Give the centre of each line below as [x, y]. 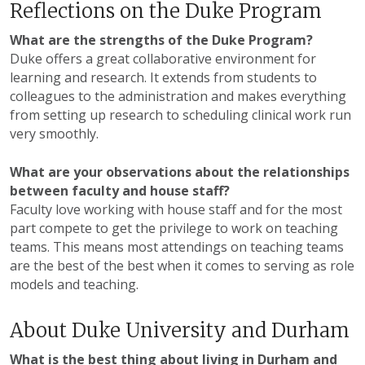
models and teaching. [74, 285]
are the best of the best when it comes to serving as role [182, 266]
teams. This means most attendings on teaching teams [177, 247]
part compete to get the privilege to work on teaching [174, 229]
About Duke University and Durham [180, 331]
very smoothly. [54, 134]
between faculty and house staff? [120, 191]
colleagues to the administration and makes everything [178, 97]
